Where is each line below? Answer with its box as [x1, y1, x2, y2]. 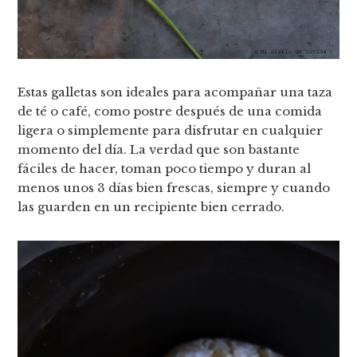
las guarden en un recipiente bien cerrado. [18, 198, 285, 214]
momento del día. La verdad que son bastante [18, 141, 300, 157]
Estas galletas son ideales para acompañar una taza [18, 84, 333, 100]
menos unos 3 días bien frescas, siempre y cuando [18, 179, 331, 195]
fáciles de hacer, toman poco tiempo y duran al [18, 160, 312, 176]
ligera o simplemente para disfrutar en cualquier [18, 122, 324, 138]
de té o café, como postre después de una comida [18, 103, 323, 119]
